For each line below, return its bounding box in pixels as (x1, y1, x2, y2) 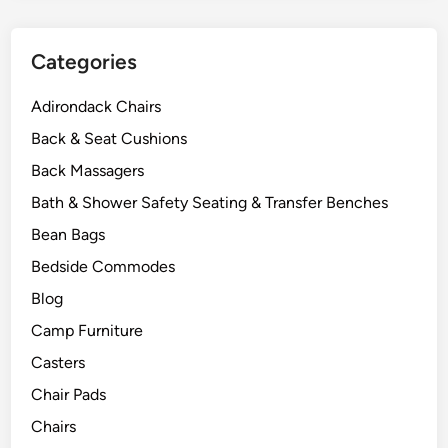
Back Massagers (31, 161, 145, 180)
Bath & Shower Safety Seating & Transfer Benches (31, 193, 389, 212)
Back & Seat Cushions (31, 129, 188, 148)
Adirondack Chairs (31, 97, 162, 116)
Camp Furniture (31, 321, 144, 340)
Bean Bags (31, 225, 106, 244)
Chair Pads (31, 385, 107, 404)
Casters (31, 353, 86, 372)
